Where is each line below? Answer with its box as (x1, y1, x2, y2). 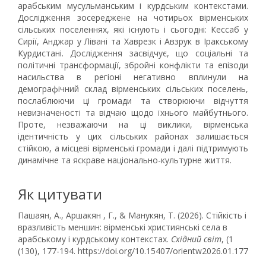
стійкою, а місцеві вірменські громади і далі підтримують (18, 142, 248, 154)
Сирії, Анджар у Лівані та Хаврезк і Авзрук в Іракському (18, 36, 248, 47)
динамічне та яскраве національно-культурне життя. (18, 154, 232, 166)
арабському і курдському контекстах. (18, 233, 171, 245)
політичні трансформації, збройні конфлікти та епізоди (18, 59, 248, 71)
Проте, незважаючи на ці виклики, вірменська (18, 119, 248, 130)
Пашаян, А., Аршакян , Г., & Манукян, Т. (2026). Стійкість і (18, 210, 246, 221)
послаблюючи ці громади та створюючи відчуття (18, 95, 248, 106)
